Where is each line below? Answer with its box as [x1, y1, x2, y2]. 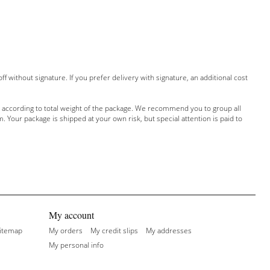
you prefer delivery [75, 72, 139, 83]
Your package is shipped [7, 113, 86, 124]
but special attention [143, 113, 211, 124]
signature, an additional [155, 72, 232, 83]
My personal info [48, 240, 104, 250]
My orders [48, 225, 83, 236]
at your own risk [87, 113, 140, 124]
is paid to [212, 113, 242, 124]
